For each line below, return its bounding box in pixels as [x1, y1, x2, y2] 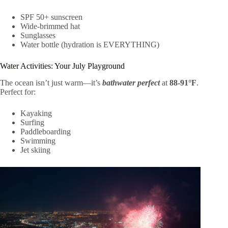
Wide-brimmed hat [20, 21, 80, 31]
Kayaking [20, 108, 52, 118]
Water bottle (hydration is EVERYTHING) [20, 40, 159, 49]
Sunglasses [20, 31, 55, 40]
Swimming [20, 136, 55, 145]
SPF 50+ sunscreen [20, 12, 82, 21]
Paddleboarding [20, 127, 71, 136]
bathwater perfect [102, 78, 160, 87]
